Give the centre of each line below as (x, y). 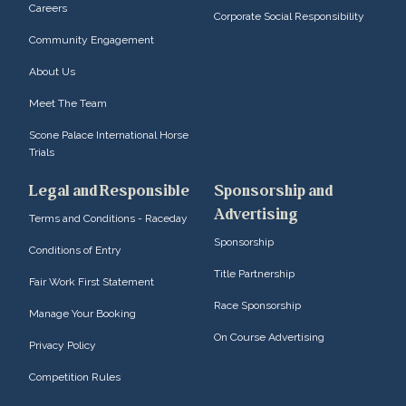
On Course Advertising (269, 338)
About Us (52, 72)
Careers (48, 9)
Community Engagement (92, 40)
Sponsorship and (273, 191)
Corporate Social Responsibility (289, 17)
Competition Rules (75, 377)
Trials (42, 153)
